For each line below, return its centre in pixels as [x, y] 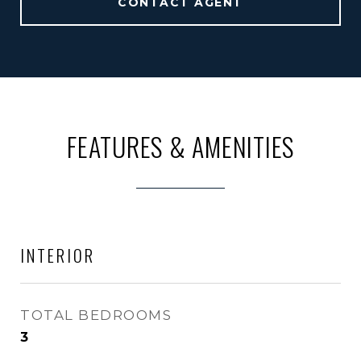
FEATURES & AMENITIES [180, 146]
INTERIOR [58, 255]
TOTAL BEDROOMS [96, 315]
